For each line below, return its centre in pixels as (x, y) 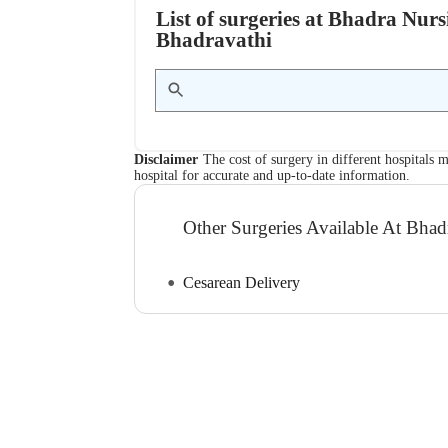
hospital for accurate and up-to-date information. (272, 175)
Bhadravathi (214, 39)
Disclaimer (166, 159)
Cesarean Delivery (242, 283)
